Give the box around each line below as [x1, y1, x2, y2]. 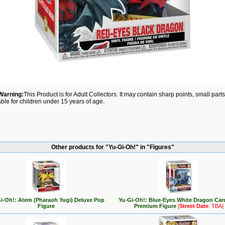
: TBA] [208, 203, 223, 209]
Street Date [179, 203, 208, 209]
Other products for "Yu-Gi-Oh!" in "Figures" [51, 144, 174, 151]
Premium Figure [134, 203, 178, 209]
